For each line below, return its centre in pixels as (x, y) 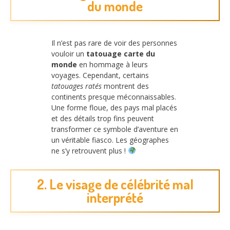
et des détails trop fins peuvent (103, 118)
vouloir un (69, 53)
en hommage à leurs (112, 64)
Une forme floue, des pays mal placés (114, 107)
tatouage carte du (121, 53)
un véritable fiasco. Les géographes (110, 140)
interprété (115, 198)
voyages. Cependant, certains (100, 75)
